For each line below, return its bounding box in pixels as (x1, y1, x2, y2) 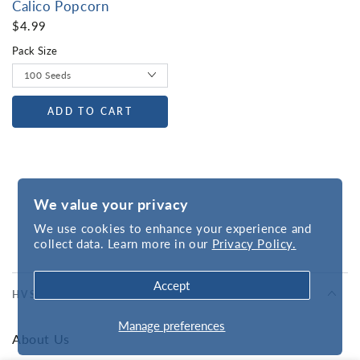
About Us (12, 329, 70, 348)
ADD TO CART (47, 104, 133, 117)
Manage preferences (118, 317, 226, 333)
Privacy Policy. (211, 235, 297, 252)
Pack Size (12, 42, 58, 58)
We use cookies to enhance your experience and (34, 219, 312, 236)
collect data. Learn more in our (34, 235, 212, 252)
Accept (153, 276, 190, 293)
